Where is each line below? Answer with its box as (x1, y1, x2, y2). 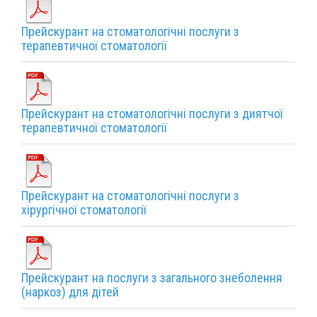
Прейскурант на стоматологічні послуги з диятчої (21, 105, 283, 121)
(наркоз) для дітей (21, 284, 119, 299)
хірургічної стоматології (21, 202, 146, 217)
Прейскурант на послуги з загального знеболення (21, 270, 282, 285)
